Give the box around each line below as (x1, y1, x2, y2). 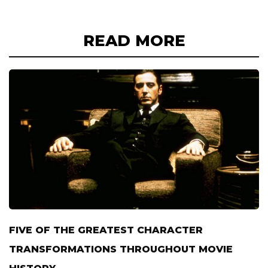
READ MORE (83, 31, 185, 50)
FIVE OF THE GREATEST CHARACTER (9, 224, 203, 236)
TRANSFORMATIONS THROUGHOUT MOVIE (9, 243, 233, 255)
